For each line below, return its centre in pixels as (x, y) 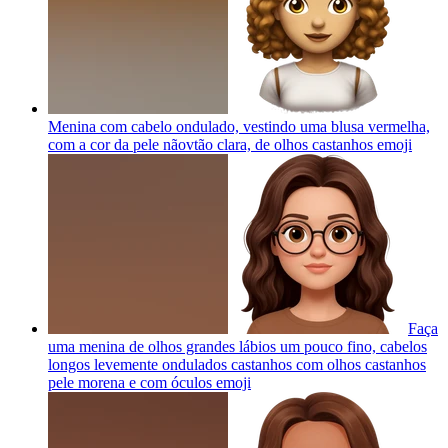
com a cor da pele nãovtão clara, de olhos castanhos (210, 144)
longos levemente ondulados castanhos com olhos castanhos (237, 364)
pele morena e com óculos (130, 382)
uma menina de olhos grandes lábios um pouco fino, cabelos (237, 346)
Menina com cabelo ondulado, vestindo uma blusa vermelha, (239, 126)
